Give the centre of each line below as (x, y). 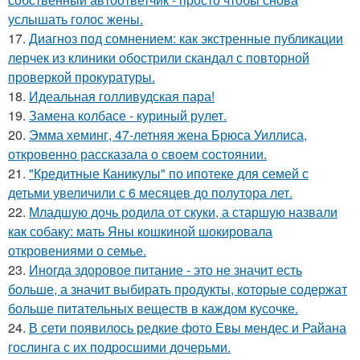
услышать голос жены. (76, 19)
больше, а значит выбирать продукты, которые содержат (178, 289)
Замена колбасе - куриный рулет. (128, 116)
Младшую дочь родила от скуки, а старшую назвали (183, 212)
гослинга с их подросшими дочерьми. (119, 347)
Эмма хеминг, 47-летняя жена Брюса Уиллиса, (168, 135)
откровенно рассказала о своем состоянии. (137, 154)
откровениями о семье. (77, 251)
